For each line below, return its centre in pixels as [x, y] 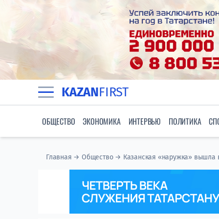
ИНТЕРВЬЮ [145, 121]
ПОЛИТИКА [185, 121]
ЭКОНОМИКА [102, 121]
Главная [59, 157]
